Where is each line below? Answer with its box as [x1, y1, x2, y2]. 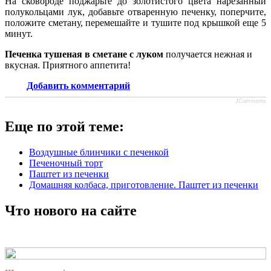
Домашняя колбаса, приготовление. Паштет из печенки [29, 179, 258, 190]
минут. [5, 28, 33, 39]
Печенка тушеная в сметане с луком [5, 48, 163, 59]
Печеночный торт [29, 157, 103, 168]
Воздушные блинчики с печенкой [29, 146, 169, 157]
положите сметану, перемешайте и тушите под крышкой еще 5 [5, 17, 266, 28]
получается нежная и [163, 48, 252, 59]
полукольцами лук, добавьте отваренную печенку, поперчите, [5, 6, 266, 17]
